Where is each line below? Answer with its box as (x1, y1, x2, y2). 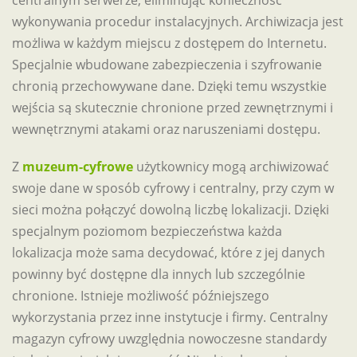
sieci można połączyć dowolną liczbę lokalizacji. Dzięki (12, 201, 329, 218)
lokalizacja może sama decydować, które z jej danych (12, 244, 325, 261)
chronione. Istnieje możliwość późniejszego (12, 287, 269, 304)
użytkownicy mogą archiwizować (133, 158, 329, 175)
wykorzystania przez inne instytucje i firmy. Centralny (12, 308, 328, 326)
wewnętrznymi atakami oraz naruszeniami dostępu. (12, 120, 320, 138)
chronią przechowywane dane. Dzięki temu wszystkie (12, 77, 327, 95)
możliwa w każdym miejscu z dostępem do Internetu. (12, 34, 327, 52)
